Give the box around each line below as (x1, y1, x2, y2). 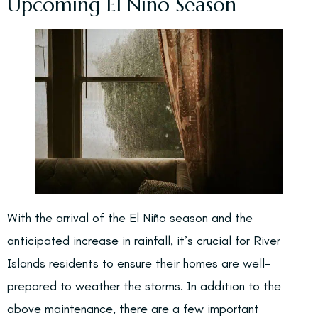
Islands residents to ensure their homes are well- (7, 256, 270, 271)
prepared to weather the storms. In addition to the (7, 278, 281, 294)
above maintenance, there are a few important (7, 301, 259, 317)
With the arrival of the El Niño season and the (7, 210, 253, 226)
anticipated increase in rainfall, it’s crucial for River (7, 233, 280, 248)
